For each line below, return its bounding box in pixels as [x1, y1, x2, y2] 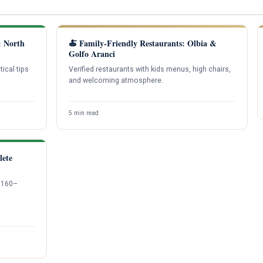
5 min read [68, 109, 99, 117]
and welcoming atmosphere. [68, 76, 163, 85]
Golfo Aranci [68, 48, 115, 60]
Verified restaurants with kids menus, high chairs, [68, 65, 231, 74]
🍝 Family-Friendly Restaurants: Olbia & [68, 37, 217, 50]
